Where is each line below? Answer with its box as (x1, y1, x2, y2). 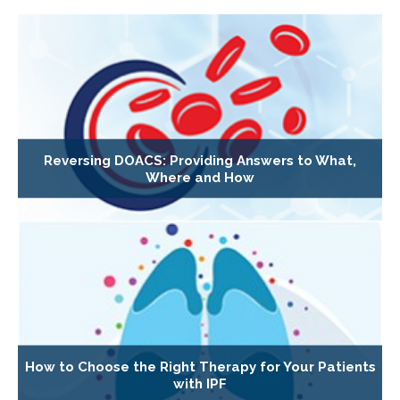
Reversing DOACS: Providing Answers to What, (44, 152, 356, 169)
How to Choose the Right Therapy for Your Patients (24, 359, 376, 376)
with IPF (173, 376, 227, 393)
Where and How (146, 169, 254, 186)
